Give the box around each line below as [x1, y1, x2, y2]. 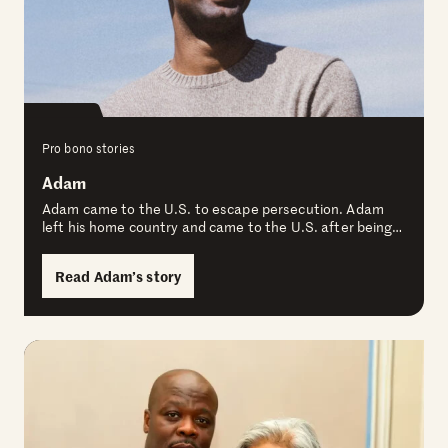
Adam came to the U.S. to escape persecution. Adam [42, 199, 384, 219]
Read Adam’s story [55, 266, 182, 287]
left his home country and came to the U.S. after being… [42, 217, 403, 237]
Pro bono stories [42, 139, 135, 158]
